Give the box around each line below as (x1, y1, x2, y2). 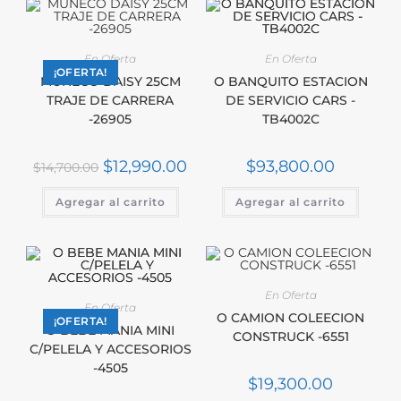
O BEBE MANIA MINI (46, 322, 175, 339)
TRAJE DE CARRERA (47, 91, 175, 108)
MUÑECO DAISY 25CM (39, 73, 181, 90)
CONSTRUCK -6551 (232, 328, 349, 346)
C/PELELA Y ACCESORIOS (29, 341, 192, 358)
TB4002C (261, 110, 320, 127)
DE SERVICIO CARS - (226, 91, 356, 108)
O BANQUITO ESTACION (213, 73, 368, 90)
